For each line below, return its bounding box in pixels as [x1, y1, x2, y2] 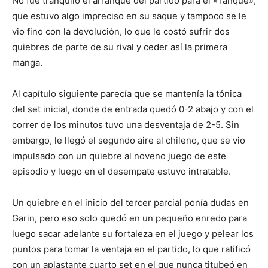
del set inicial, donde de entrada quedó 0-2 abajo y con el [12, 103, 254, 115]
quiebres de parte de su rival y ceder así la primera [12, 41, 227, 53]
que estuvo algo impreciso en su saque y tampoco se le [12, 10, 246, 22]
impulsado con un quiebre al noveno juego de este [12, 150, 226, 162]
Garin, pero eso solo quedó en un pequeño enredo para [12, 212, 247, 224]
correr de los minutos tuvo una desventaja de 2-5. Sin [12, 118, 239, 130]
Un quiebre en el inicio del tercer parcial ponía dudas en [12, 196, 249, 208]
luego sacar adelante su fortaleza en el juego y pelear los [12, 227, 254, 239]
